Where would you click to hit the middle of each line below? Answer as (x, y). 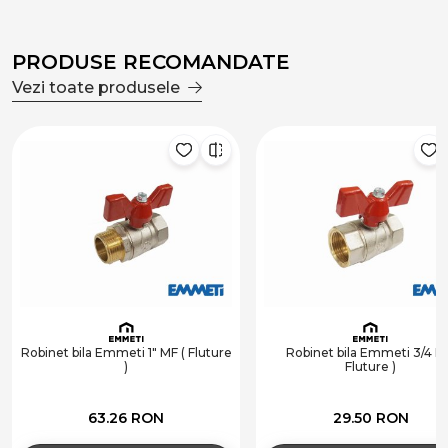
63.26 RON (126, 417)
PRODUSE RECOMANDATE (151, 62)
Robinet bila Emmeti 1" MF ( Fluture (126, 353)
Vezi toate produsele (96, 88)
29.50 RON (370, 417)
